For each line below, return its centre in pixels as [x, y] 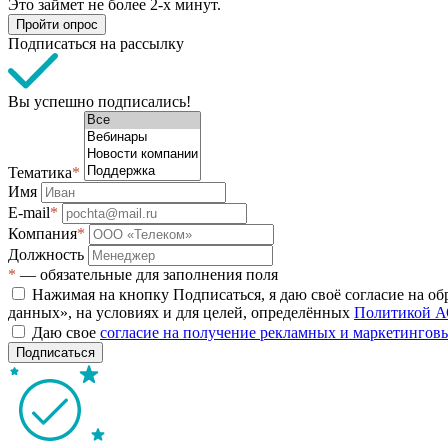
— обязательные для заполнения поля [147, 274]
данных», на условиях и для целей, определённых [181, 312]
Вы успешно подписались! [99, 101]
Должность [48, 254]
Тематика [40, 172]
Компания [42, 233]
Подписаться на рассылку [96, 43]
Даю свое [66, 332]
